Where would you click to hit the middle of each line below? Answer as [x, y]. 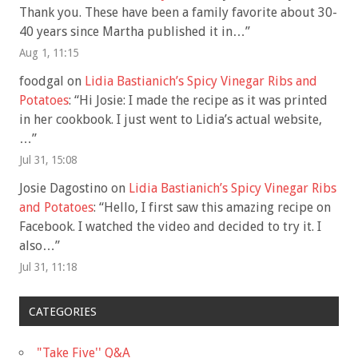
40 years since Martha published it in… [132, 31]
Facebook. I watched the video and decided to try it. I [170, 227]
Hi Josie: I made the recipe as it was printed [203, 101]
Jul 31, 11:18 [48, 267]
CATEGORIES [62, 311]
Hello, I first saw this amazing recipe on [217, 208]
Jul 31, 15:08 [48, 160]
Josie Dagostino [64, 189]
